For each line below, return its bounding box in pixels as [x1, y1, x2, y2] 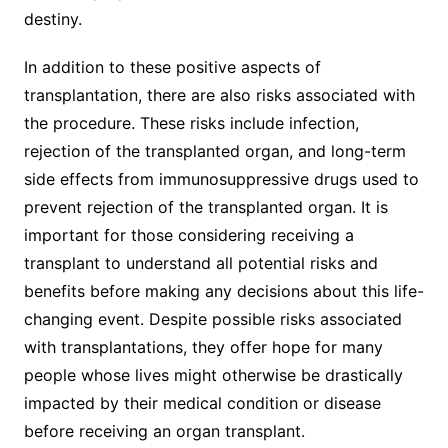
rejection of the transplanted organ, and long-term [23, 140, 406, 161]
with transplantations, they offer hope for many [23, 336, 383, 357]
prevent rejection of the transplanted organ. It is [23, 196, 388, 217]
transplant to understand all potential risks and [23, 252, 378, 273]
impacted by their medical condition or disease [23, 392, 381, 413]
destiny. [23, 8, 82, 29]
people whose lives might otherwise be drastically [23, 364, 403, 385]
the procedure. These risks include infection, [23, 112, 359, 133]
